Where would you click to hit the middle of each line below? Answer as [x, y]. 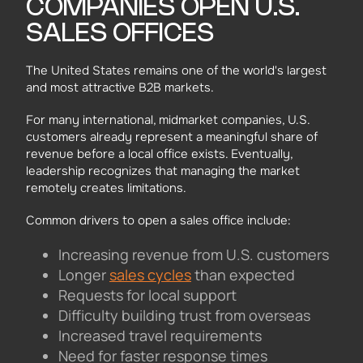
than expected [243, 274]
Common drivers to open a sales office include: [158, 220]
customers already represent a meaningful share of [172, 137]
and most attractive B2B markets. [120, 88]
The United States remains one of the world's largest [176, 71]
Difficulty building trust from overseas [184, 315]
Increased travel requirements [160, 335]
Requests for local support [147, 295]
